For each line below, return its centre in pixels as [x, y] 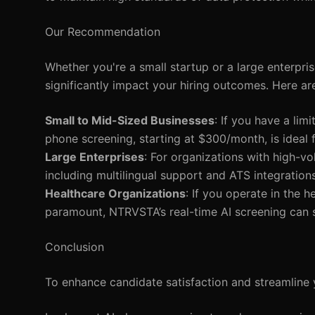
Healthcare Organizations [115, 193]
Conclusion [75, 247]
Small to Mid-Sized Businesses [130, 120]
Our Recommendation [103, 32]
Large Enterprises [95, 157]
